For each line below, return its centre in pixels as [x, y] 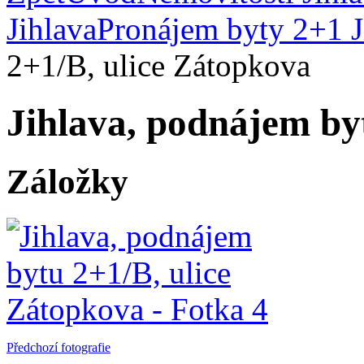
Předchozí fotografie [58, 348]
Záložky [67, 182]
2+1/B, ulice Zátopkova [158, 65]
